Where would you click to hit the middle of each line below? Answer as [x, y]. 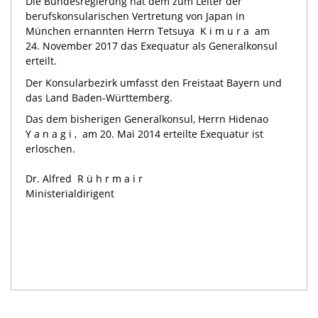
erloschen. [50, 149]
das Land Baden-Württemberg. [99, 97]
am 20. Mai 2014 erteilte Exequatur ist [171, 134]
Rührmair [109, 179]
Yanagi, [53, 134]
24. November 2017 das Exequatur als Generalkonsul [152, 46]
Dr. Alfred [49, 179]
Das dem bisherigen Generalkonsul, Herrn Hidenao [147, 119]
